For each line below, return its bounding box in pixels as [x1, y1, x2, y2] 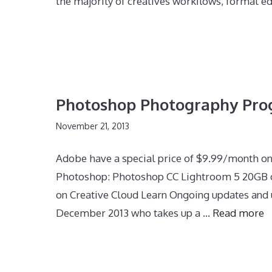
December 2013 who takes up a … [56, 206, 212, 219]
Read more [212, 206, 264, 219]
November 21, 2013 [56, 120, 129, 132]
